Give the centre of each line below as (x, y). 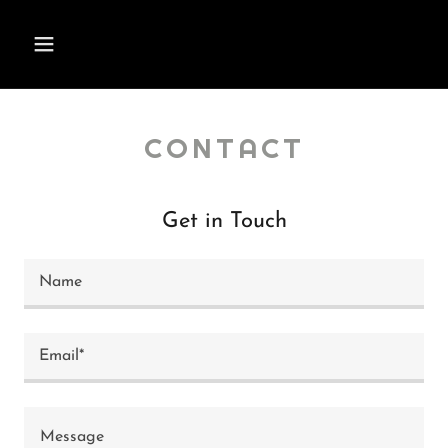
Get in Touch (224, 221)
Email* (61, 356)
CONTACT (224, 148)
